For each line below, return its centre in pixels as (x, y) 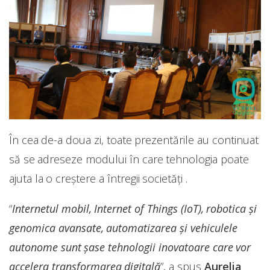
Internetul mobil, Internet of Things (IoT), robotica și (134, 208)
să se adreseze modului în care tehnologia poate (129, 159)
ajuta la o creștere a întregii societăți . (98, 178)
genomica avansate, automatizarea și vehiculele (123, 228)
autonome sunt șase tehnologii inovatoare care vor (130, 247)
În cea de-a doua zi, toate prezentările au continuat (134, 140)
